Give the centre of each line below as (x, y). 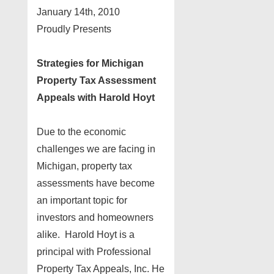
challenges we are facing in (96, 149)
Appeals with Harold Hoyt (96, 97)
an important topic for (82, 200)
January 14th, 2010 (78, 12)
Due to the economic (81, 131)
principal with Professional (94, 251)
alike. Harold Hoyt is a (86, 234)
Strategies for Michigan (90, 63)
